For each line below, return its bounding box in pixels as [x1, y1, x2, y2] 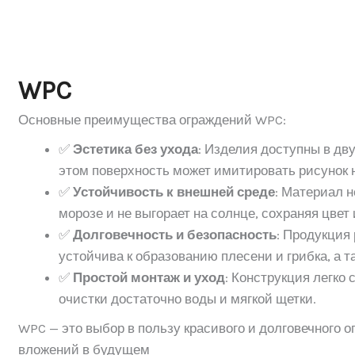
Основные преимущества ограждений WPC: [18, 111, 287, 128]
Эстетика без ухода [73, 140, 199, 157]
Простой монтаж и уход [73, 269, 226, 285]
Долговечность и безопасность [73, 226, 277, 242]
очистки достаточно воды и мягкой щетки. [59, 290, 317, 307]
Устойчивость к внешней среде [73, 183, 276, 200]
